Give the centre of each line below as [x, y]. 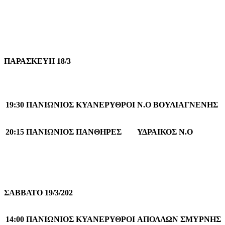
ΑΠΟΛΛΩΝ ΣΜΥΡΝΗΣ [179, 219]
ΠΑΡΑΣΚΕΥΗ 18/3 [37, 61]
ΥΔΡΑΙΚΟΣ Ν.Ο [165, 132]
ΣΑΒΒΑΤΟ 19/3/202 [38, 192]
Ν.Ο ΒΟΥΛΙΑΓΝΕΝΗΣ [178, 104]
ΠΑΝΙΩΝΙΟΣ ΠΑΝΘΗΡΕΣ [74, 132]
